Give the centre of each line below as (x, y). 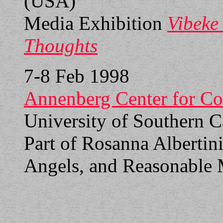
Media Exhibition (96, 23)
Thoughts (61, 46)
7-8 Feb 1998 (77, 76)
